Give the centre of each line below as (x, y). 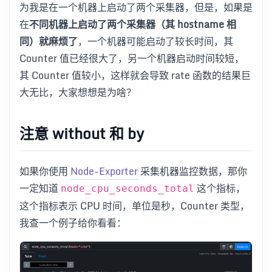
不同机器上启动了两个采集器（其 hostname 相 (133, 24)
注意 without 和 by (82, 134)
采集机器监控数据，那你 (192, 172)
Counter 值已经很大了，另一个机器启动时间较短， (132, 58)
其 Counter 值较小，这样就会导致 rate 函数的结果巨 (135, 75)
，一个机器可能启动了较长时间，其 (155, 41)
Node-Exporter (104, 172)
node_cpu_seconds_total (127, 189)
